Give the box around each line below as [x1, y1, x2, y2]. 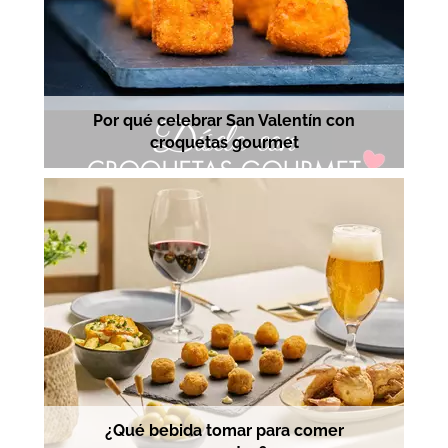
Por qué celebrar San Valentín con [93, 111, 355, 131]
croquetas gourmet [149, 133, 299, 153]
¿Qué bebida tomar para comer [104, 421, 344, 441]
